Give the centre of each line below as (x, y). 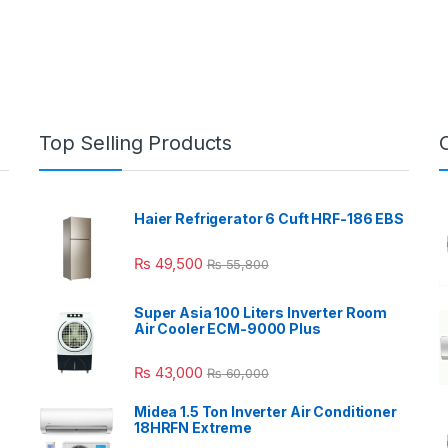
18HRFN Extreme (193, 428)
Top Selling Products (136, 143)
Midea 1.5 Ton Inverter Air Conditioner (265, 412)
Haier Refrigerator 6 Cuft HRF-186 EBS (269, 219)
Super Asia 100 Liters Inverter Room (261, 313)
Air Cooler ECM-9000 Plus (227, 329)
